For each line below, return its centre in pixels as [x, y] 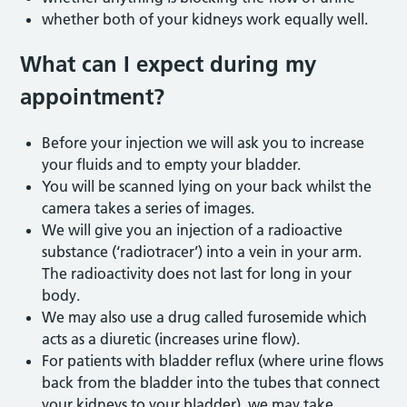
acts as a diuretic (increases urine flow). [173, 338]
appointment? [93, 96]
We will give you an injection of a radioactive [193, 229]
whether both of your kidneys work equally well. [209, 19]
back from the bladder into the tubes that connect [211, 382]
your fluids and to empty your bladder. [175, 164]
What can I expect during [153, 64]
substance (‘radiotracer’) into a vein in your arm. [202, 251]
